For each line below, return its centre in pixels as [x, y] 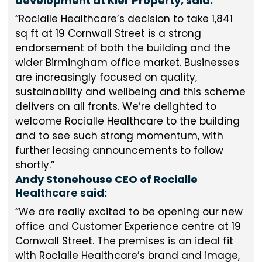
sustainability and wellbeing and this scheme [130, 92]
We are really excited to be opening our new [130, 211]
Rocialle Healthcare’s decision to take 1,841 [125, 19]
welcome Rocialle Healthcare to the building [127, 121]
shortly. [33, 165]
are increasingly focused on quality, [106, 77]
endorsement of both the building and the [123, 48]
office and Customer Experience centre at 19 [128, 226]
